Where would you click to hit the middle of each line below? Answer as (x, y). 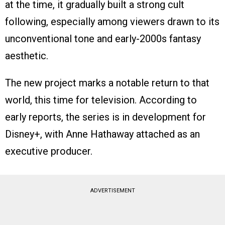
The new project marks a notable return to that (107, 83)
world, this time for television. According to (101, 100)
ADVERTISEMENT (113, 191)
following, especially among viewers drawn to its (112, 22)
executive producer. (49, 151)
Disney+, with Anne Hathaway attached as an (102, 134)
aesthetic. (27, 56)
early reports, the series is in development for (105, 117)
